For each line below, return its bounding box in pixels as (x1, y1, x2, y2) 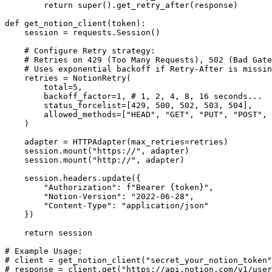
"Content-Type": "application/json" (5, 201, 209, 211)
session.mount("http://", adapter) (5, 155, 185, 165)
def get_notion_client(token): (5, 19, 146, 29)
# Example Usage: (5, 246, 83, 256)
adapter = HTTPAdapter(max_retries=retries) (5, 137, 228, 147)
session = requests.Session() (5, 28, 160, 38)
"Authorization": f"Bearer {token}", (5, 183, 214, 192)
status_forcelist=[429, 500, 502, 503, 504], (5, 101, 253, 110)
